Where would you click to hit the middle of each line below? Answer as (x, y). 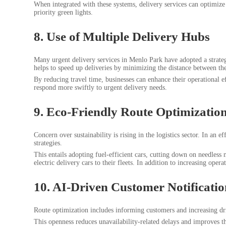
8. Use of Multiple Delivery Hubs (122, 36)
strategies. (48, 143)
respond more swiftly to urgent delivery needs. (100, 88)
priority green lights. (63, 13)
